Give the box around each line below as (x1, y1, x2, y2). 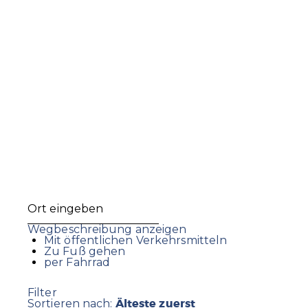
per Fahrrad (44, 256, 111, 269)
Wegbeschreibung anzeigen (27, 223, 187, 236)
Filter (27, 285, 57, 299)
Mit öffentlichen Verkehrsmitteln (44, 234, 228, 247)
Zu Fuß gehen (44, 245, 126, 258)
